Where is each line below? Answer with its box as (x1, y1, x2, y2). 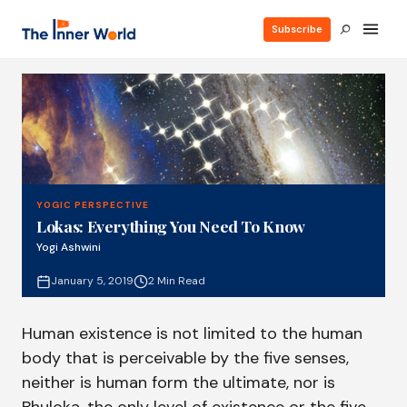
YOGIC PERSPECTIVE (36, 199, 149, 211)
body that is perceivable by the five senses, (22, 347, 349, 370)
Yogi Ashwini (36, 240, 101, 254)
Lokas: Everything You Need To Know (36, 215, 306, 236)
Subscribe (272, 22, 323, 35)
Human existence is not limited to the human (22, 323, 362, 345)
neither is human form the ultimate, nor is (22, 372, 335, 394)
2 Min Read (148, 273, 205, 288)
